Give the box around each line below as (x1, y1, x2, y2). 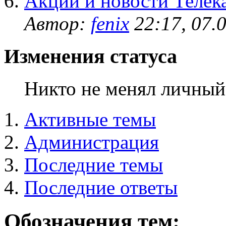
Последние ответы (24, 177, 178, 199)
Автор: (24, 12, 91, 34)
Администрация (24, 131, 159, 153)
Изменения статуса (4, 44, 177, 68)
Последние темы (24, 154, 163, 176)
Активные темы (24, 108, 156, 131)
